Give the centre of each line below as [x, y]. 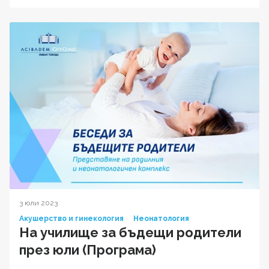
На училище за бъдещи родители [130, 232]
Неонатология [161, 218]
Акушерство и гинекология [71, 218]
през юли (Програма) [88, 249]
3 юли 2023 [38, 203]
